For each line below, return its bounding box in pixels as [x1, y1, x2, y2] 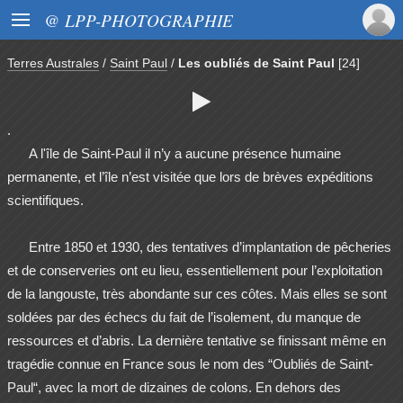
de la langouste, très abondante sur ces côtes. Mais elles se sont [7, 286, 387, 302]
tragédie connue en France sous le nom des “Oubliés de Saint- [7, 356, 373, 372]
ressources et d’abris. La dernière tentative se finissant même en [7, 333, 386, 349]
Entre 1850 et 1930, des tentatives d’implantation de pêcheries [29, 239, 391, 255]
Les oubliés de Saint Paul [178, 56, 335, 70]
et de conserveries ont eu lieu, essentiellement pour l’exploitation [7, 263, 382, 279]
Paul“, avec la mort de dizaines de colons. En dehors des [7, 380, 341, 396]
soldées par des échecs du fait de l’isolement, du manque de [7, 309, 361, 326]
